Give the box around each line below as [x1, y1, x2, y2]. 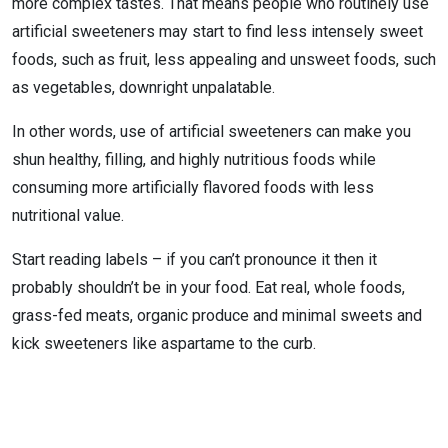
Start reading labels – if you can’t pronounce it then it [12, 250, 377, 269]
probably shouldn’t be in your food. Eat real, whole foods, [12, 278, 405, 297]
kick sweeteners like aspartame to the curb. [12, 334, 316, 353]
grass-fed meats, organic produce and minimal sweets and [12, 306, 422, 325]
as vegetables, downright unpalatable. [12, 78, 275, 97]
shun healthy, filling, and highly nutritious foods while [12, 150, 376, 169]
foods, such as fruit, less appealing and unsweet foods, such [12, 50, 436, 69]
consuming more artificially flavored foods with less [12, 178, 374, 197]
